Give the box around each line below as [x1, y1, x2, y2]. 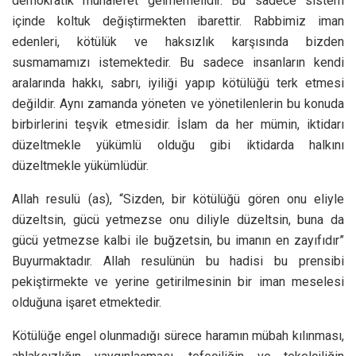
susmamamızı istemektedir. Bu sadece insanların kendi [12, 54, 344, 70]
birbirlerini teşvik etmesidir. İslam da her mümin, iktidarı [12, 116, 344, 132]
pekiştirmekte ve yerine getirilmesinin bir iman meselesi [12, 273, 344, 289]
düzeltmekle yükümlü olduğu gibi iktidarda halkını [12, 137, 344, 153]
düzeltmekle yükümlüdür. [12, 157, 149, 173]
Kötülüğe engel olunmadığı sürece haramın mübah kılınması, [12, 327, 344, 343]
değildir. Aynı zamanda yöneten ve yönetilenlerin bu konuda [12, 95, 344, 111]
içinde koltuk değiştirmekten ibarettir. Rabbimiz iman [12, 13, 344, 29]
